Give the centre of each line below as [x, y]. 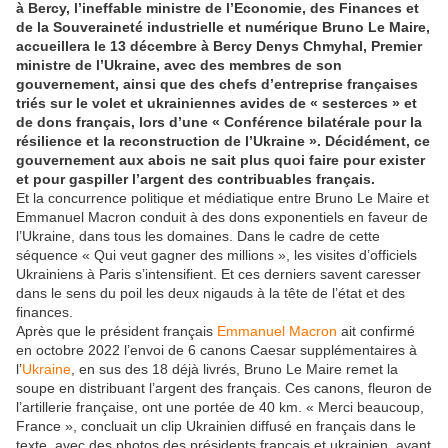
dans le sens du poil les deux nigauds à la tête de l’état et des [210, 293]
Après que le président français [116, 331]
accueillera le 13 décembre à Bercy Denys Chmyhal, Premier [219, 46]
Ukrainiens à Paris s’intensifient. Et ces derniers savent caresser [218, 274]
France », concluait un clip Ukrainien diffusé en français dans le [216, 426]
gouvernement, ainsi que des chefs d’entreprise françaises [217, 84]
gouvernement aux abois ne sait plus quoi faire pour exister [220, 160]
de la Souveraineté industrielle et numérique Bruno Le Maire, [223, 27]
